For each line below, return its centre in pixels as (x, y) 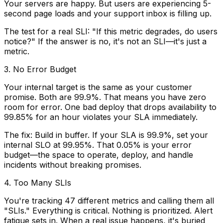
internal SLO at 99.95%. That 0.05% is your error (98, 145)
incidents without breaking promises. (73, 165)
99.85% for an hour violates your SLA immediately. (101, 117)
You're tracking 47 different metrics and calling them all (109, 201)
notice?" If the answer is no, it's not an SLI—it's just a (105, 42)
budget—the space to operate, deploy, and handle (99, 155)
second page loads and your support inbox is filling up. (108, 14)
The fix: (18, 135)
